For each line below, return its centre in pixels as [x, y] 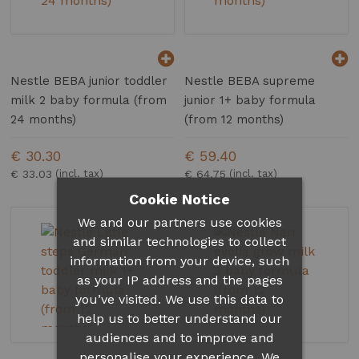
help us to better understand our [179, 318]
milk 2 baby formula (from [89, 101]
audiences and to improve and [179, 337]
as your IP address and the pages [179, 279]
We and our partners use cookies [179, 222]
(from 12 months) [234, 120]
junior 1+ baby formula [250, 101]
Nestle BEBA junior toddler [89, 81]
